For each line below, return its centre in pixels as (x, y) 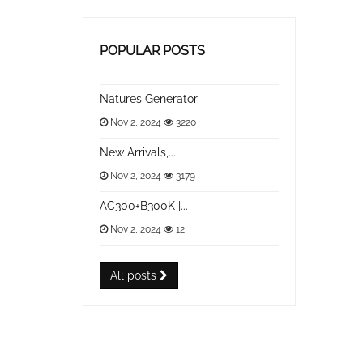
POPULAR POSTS (152, 51)
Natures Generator (149, 99)
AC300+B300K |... (144, 206)
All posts (135, 275)
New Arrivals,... (138, 152)
